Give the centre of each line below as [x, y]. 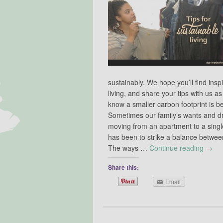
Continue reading [177, 148]
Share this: [123, 167]
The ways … [129, 148]
